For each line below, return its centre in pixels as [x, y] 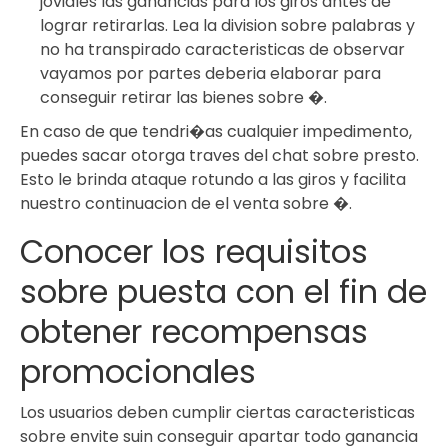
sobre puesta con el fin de [223, 292]
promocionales [138, 372]
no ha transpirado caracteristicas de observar [222, 50]
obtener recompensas [194, 332]
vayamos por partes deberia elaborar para [210, 74]
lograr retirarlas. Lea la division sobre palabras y [227, 26]
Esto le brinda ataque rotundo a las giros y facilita [213, 180]
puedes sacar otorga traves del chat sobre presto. [219, 156]
